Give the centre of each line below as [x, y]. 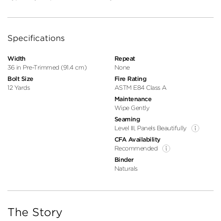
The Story [35, 212]
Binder [124, 159]
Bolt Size [20, 78]
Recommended [136, 148]
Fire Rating [130, 78]
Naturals [126, 168]
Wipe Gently [132, 108]
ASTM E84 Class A [140, 87]
